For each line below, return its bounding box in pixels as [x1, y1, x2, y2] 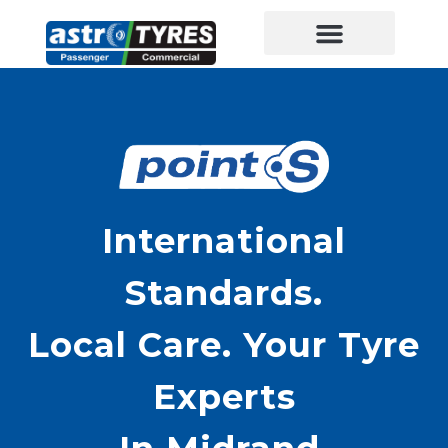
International [102, 219, 346, 262]
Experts [152, 375, 296, 418]
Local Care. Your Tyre [28, 323, 420, 366]
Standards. [125, 271, 323, 314]
